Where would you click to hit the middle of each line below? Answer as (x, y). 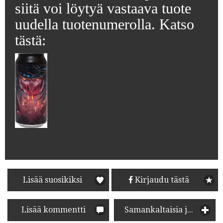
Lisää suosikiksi (52, 180)
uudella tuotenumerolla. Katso (105, 24)
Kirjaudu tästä (161, 180)
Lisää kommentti (52, 210)
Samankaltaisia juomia (190, 210)
